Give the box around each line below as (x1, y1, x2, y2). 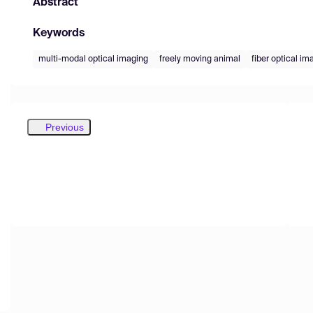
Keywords (33, 27, 85, 39)
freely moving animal (159, 54, 240, 64)
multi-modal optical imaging (38, 54, 148, 64)
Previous (45, 121, 84, 133)
